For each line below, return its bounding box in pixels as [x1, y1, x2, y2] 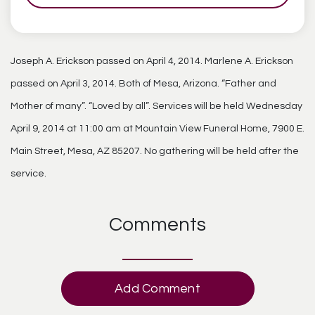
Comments [109, 214, 206, 235]
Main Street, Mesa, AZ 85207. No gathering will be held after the [11, 146, 299, 156]
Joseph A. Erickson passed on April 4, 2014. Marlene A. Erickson [11, 56, 293, 66]
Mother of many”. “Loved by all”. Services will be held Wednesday [11, 101, 302, 111]
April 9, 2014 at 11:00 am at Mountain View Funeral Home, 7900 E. [11, 123, 304, 134]
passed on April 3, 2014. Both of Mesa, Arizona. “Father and [11, 78, 276, 89]
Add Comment [115, 281, 200, 295]
